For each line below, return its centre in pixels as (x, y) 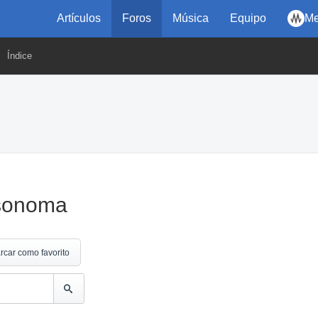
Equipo (248, 18)
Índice (20, 56)
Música (191, 18)
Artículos (79, 18)
